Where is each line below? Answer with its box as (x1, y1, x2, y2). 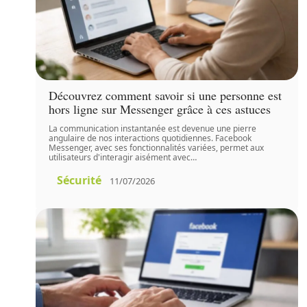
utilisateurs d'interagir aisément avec (49, 151, 191, 164)
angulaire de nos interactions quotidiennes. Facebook (49, 132, 252, 145)
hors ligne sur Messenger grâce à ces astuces (49, 101, 271, 118)
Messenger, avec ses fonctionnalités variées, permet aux (49, 142, 265, 154)
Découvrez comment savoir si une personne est (49, 87, 282, 104)
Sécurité (57, 173, 102, 188)
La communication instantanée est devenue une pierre (49, 123, 257, 135)
